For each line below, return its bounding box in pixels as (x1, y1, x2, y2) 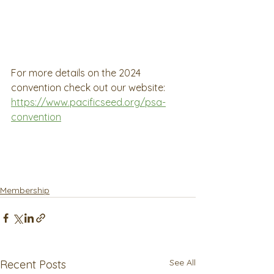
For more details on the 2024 (11, 67, 143, 80)
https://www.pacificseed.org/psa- (11, 96, 166, 109)
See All (169, 257, 196, 268)
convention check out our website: (11, 81, 165, 94)
